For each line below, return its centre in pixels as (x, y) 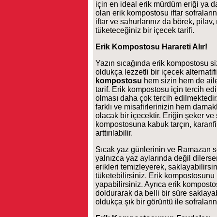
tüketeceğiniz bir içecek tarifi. (145, 30)
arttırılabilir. (114, 133)
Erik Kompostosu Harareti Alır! (151, 47)
